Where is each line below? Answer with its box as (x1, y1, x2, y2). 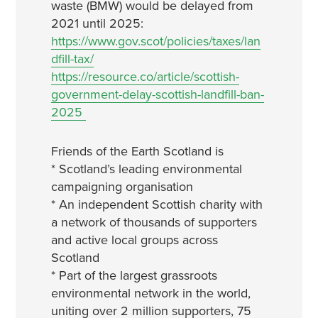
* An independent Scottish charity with (50, 197, 263, 212)
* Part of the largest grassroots (50, 268, 217, 283)
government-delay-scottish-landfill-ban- (50, 87, 264, 102)
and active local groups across (50, 232, 218, 248)
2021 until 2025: (50, 16, 151, 31)
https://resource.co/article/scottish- (50, 69, 239, 84)
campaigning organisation (50, 179, 193, 194)
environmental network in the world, (50, 285, 251, 301)
